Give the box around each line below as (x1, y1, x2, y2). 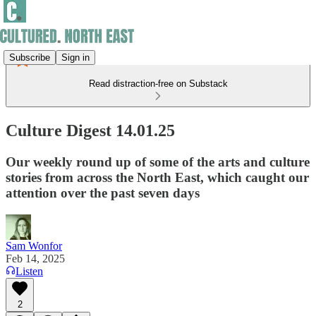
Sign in (61, 51, 90, 63)
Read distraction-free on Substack (88, 78, 228, 89)
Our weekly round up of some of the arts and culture (6, 154, 310, 169)
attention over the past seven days (6, 185, 200, 200)
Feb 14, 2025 (6, 252, 65, 265)
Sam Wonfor (6, 239, 62, 252)
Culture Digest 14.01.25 (6, 121, 175, 140)
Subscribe (9, 51, 50, 63)
